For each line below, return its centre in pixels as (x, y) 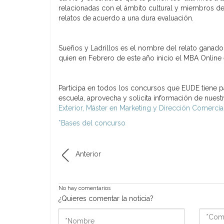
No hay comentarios (84, 188)
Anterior (88, 154)
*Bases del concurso (92, 123)
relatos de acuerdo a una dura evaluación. (126, 18)
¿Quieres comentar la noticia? (106, 198)
